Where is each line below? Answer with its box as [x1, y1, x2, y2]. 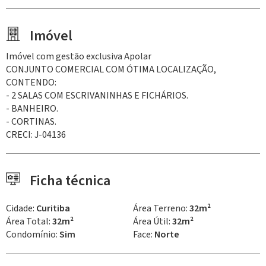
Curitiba [36, 201, 70, 215]
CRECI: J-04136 [6, 128, 66, 141]
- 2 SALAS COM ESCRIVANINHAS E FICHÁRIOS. [6, 88, 188, 102]
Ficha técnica [30, 170, 110, 191]
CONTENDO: [6, 75, 56, 89]
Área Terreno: [133, 201, 189, 215]
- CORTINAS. [6, 115, 56, 128]
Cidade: [6, 201, 36, 215]
